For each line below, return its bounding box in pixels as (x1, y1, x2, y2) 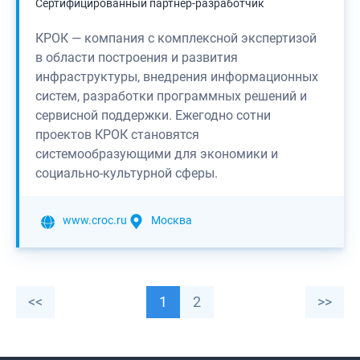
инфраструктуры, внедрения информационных (35, 69, 318, 84)
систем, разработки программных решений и (35, 88, 307, 104)
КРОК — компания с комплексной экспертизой (35, 31, 317, 46)
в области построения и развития (35, 50, 238, 65)
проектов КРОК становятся (35, 127, 199, 142)
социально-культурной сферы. (35, 166, 218, 181)
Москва (151, 214, 192, 227)
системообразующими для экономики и (35, 146, 278, 162)
